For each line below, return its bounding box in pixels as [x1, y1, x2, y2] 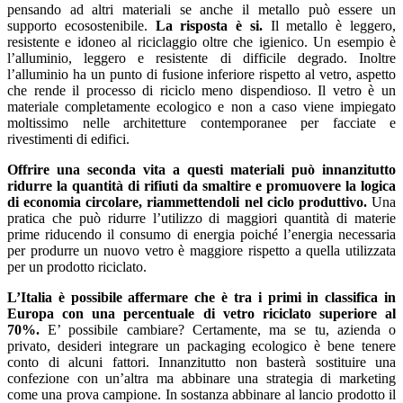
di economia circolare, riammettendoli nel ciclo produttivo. [7, 193, 367, 210]
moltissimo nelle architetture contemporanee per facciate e [7, 114, 396, 130]
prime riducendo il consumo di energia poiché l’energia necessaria [7, 226, 396, 242]
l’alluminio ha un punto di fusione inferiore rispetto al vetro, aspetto [7, 66, 396, 82]
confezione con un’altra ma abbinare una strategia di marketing [7, 370, 396, 386]
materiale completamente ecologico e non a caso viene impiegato [7, 98, 396, 114]
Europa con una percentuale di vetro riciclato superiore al [7, 305, 396, 321]
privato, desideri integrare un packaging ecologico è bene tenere [7, 337, 396, 354]
